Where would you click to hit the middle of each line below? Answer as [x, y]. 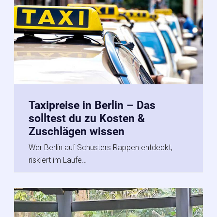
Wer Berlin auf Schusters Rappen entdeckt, [101, 147]
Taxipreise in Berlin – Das [92, 105]
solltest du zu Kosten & [87, 118]
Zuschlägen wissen [77, 131]
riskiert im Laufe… [58, 160]
